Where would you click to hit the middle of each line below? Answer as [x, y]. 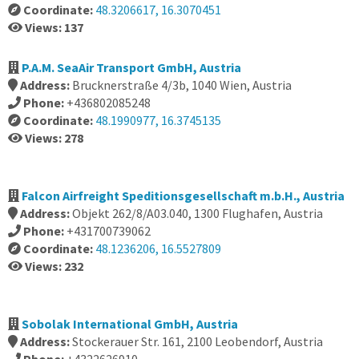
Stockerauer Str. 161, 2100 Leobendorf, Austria [198, 341]
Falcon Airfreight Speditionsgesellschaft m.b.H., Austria [183, 196]
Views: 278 [54, 138]
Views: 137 [54, 27]
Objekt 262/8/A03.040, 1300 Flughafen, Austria [198, 213]
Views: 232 [54, 266]
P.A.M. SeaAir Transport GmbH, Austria [131, 67]
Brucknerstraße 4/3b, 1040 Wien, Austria [182, 85]
